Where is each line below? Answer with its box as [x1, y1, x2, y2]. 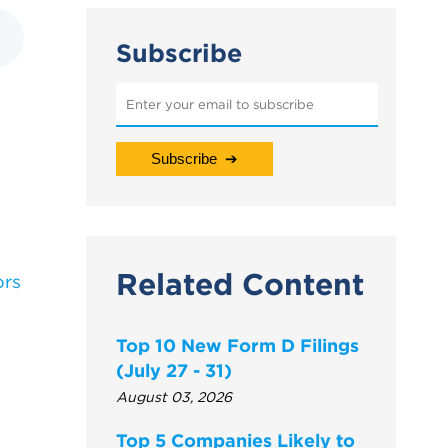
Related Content [116, 266, 364, 304]
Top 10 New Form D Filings [116, 334, 359, 358]
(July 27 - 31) [116, 359, 232, 383]
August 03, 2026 [116, 388, 232, 407]
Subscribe [116, 38, 242, 69]
